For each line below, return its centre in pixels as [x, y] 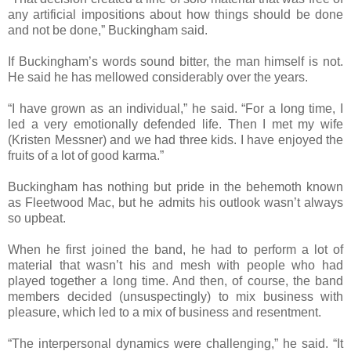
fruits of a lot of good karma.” [86, 155]
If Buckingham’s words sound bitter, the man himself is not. [175, 61]
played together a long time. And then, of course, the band [175, 280]
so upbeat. [37, 218]
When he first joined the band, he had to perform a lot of [175, 249]
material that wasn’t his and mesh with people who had [175, 265]
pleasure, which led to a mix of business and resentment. [165, 312]
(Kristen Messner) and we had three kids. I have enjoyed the [175, 139]
